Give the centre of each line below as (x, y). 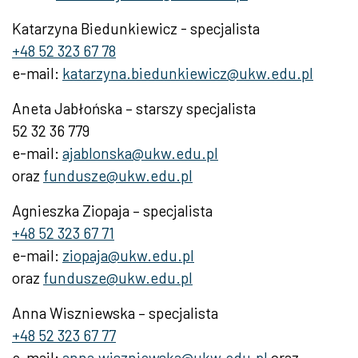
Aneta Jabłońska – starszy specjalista (134, 109)
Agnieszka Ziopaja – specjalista (112, 211)
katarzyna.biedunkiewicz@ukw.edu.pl (188, 74)
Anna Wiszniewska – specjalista (115, 313)
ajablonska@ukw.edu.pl (140, 153)
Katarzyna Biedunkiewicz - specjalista (137, 29)
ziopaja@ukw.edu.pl (128, 256)
